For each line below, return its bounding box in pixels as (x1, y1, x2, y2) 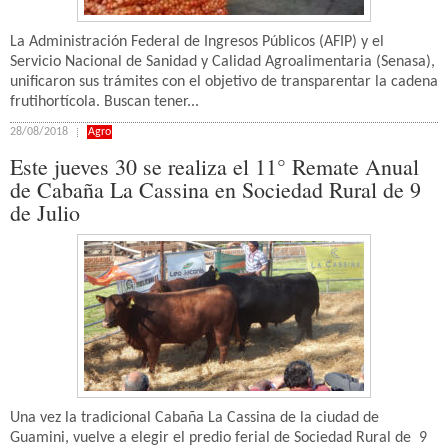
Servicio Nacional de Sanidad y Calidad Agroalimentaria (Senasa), (10, 54, 435, 70)
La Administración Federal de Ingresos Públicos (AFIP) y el (10, 34, 384, 50)
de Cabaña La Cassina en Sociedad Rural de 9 (10, 175, 421, 204)
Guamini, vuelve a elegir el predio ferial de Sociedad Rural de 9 (10, 430, 427, 446)
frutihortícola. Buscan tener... (10, 94, 199, 110)
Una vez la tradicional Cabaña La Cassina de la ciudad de (10, 410, 379, 426)
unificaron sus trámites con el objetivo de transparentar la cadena (10, 74, 438, 90)
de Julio (10, 198, 80, 227)
